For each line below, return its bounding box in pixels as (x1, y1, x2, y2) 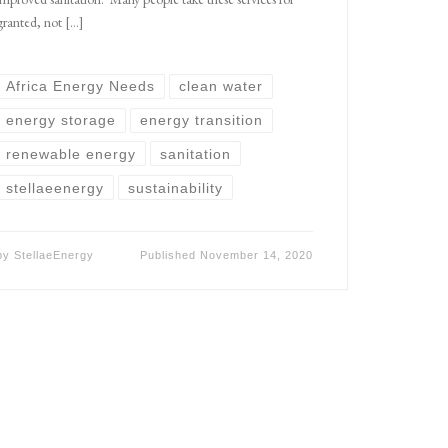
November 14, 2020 (200, 248, 314, 261)
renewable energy (5, 145, 136, 162)
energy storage (5, 112, 116, 129)
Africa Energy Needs (5, 78, 155, 95)
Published (140, 248, 201, 261)
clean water (178, 78, 263, 95)
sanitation (159, 145, 231, 162)
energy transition (139, 112, 263, 129)
